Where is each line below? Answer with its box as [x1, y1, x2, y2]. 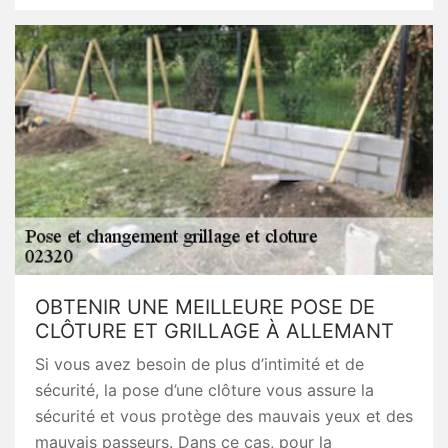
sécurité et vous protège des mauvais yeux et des [35, 406, 413, 426]
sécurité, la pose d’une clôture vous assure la [35, 380, 374, 400]
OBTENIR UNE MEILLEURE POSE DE [35, 295, 375, 319]
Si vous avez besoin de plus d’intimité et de [35, 354, 364, 374]
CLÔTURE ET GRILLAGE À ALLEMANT [35, 319, 394, 343]
